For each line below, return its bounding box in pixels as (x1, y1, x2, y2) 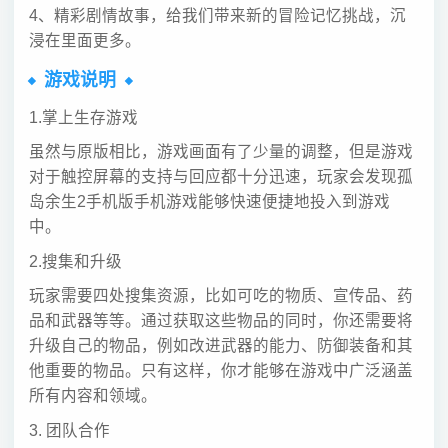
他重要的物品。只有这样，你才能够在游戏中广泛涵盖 (28, 362, 413, 380)
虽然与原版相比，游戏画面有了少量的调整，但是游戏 (28, 143, 413, 161)
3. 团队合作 (28, 421, 110, 439)
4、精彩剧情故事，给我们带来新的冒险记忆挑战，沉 (28, 7, 406, 25)
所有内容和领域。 (28, 387, 157, 405)
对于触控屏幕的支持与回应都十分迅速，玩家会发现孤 (28, 168, 413, 186)
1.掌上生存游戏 (28, 108, 138, 126)
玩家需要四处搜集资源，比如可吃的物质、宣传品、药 (28, 287, 413, 305)
